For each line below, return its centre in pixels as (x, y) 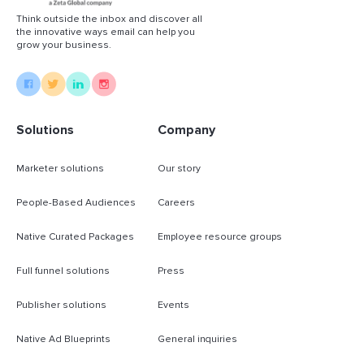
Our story (179, 168)
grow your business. (64, 45)
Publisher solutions (61, 305)
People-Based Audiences (76, 202)
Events (173, 305)
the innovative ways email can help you (106, 32)
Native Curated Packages (75, 236)
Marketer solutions (60, 168)
